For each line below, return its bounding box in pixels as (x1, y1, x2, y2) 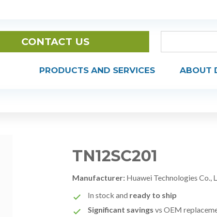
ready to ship (129, 190, 177, 200)
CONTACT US (21, 36, 90, 47)
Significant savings (88, 205, 154, 214)
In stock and (88, 190, 130, 200)
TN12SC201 (72, 146, 158, 165)
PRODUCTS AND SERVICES (39, 65, 155, 76)
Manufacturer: (72, 173, 125, 182)
